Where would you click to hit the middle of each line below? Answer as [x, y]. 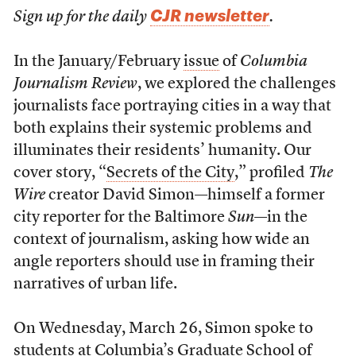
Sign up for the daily [81, 17]
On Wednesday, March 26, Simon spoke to [163, 329]
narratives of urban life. [95, 284]
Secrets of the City [170, 173]
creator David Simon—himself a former [185, 195]
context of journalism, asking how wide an [161, 240]
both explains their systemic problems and [163, 129]
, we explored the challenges [236, 84]
